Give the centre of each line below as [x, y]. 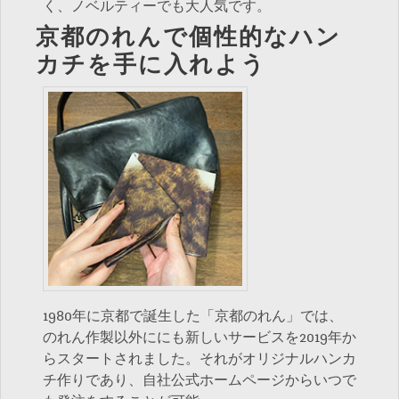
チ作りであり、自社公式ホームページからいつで [199, 381]
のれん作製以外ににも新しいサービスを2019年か [199, 338]
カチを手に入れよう [151, 65]
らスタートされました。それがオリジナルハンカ [199, 359]
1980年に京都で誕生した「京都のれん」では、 [193, 317]
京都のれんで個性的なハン [188, 38]
